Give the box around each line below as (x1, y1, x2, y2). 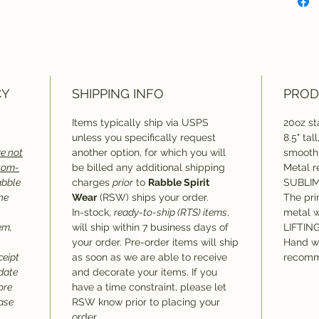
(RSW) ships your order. (97, 192, 211, 203)
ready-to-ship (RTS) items (114, 206, 227, 218)
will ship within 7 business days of (72, 221, 229, 233)
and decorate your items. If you (72, 266, 217, 278)
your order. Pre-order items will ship (72, 236, 239, 248)
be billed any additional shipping (72, 162, 225, 173)
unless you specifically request (72, 132, 216, 143)
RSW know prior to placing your (72, 296, 220, 308)
